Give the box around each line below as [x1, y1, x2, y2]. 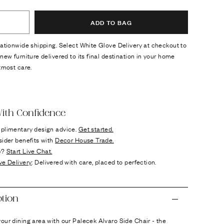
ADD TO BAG [90, 17, 132, 27]
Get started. [78, 123, 113, 133]
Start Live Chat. [6, 145, 52, 155]
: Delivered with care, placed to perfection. [31, 156, 156, 166]
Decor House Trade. [55, 134, 114, 144]
